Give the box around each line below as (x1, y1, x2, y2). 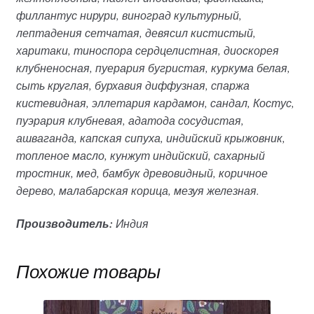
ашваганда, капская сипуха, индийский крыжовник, (15, 130, 285, 145)
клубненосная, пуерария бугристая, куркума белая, (15, 60, 290, 75)
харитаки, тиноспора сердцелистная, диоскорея (15, 42, 279, 57)
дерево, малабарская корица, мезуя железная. (15, 182, 259, 198)
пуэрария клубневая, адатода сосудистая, (15, 112, 247, 128)
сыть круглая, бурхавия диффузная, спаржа (15, 77, 250, 93)
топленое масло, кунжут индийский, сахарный (15, 147, 265, 163)
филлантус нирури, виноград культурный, (15, 7, 242, 22)
